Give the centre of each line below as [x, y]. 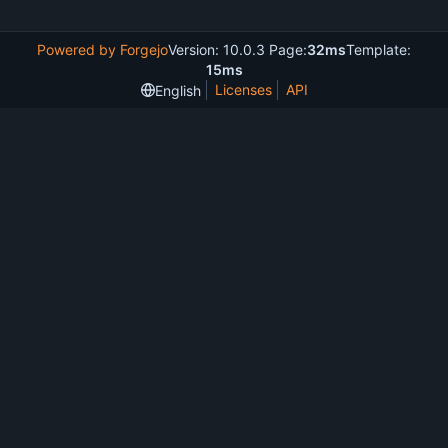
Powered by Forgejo [102, 49]
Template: [378, 49]
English [177, 90]
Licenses [243, 89]
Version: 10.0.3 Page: [237, 49]
